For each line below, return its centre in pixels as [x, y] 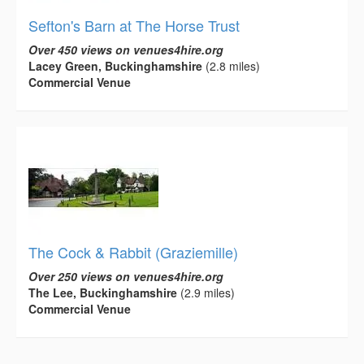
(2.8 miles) [231, 65]
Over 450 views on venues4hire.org [126, 49]
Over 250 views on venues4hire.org [126, 276]
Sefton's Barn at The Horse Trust [134, 25]
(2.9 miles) [206, 292]
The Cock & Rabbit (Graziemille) [133, 251]
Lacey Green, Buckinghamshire [115, 65]
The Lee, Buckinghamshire [103, 292]
